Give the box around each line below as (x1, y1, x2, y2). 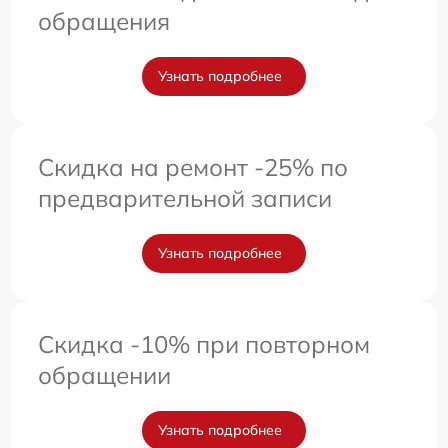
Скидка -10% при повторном (38, 328, 370, 359)
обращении (38, 359, 171, 390)
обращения (38, 5, 170, 36)
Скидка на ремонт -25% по (38, 151, 348, 182)
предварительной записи (38, 182, 332, 213)
